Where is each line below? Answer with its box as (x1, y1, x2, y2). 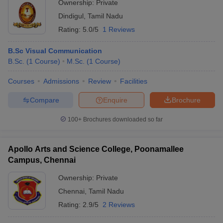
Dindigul (58, 12, 84, 20)
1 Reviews (103, 25, 135, 33)
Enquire (103, 96, 127, 104)
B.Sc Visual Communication (8, 47, 102, 55)
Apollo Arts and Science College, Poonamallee (8, 145, 184, 153)
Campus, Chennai (8, 156, 76, 164)
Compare (29, 96, 59, 104)
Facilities (120, 77, 147, 85)
